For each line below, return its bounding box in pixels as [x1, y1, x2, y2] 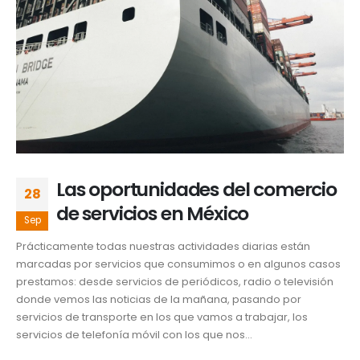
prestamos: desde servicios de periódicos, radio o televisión [16, 273, 333, 289]
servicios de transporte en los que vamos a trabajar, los [16, 309, 308, 325]
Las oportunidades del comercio [56, 175, 337, 202]
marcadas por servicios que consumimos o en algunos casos [16, 256, 341, 272]
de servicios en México [56, 199, 249, 227]
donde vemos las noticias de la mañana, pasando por [16, 291, 301, 307]
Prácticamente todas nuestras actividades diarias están [16, 238, 310, 254]
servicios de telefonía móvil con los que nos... [16, 326, 252, 342]
